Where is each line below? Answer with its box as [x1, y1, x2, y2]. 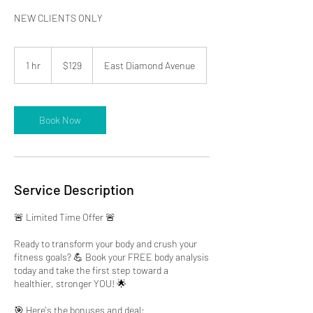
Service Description [14, 181, 134, 198]
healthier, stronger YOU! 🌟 [14, 277, 126, 289]
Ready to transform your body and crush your [14, 238, 197, 249]
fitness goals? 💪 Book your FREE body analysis [14, 251, 209, 263]
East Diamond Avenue [104, 59, 195, 71]
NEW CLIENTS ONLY [14, 12, 103, 24]
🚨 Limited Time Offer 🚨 [14, 211, 115, 223]
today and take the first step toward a [14, 264, 168, 276]
